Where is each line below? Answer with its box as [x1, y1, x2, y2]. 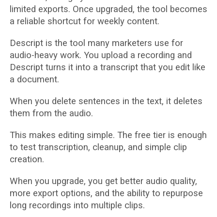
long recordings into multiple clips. [10, 200, 145, 211]
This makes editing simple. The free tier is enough [10, 130, 207, 140]
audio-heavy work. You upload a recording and [10, 50, 192, 61]
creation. [10, 154, 44, 165]
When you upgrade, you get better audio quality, [10, 176, 197, 186]
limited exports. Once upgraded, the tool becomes [10, 4, 207, 15]
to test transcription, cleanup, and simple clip [10, 142, 187, 153]
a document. [10, 74, 59, 85]
